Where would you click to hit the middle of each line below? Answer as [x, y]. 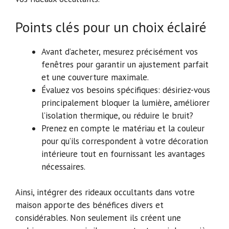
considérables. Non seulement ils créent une [98, 218]
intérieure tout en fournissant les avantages [123, 154]
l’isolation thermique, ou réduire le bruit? [117, 115]
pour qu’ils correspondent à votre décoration [125, 141]
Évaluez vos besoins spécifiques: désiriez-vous [126, 90]
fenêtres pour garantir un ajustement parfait [125, 64]
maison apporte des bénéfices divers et [89, 205]
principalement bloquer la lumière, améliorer [125, 102]
